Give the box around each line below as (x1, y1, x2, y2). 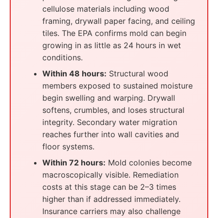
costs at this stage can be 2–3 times (42, 182, 176, 192)
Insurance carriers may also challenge (42, 206, 181, 216)
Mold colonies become (106, 158, 192, 167)
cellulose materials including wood (42, 4, 169, 14)
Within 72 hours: (42, 158, 106, 167)
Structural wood (107, 69, 168, 78)
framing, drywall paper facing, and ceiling (42, 16, 195, 26)
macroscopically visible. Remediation (42, 170, 179, 180)
